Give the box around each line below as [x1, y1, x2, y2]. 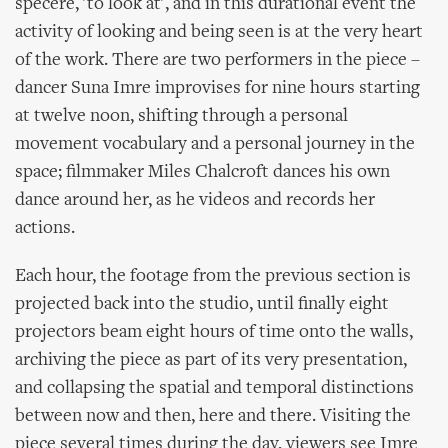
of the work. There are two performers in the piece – [15, 51, 420, 70]
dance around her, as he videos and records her [15, 191, 375, 210]
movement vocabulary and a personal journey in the [15, 135, 415, 154]
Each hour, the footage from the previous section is [15, 267, 411, 286]
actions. [15, 219, 75, 238]
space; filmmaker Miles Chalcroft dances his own [15, 163, 390, 182]
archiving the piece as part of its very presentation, [15, 351, 407, 370]
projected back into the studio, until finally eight [15, 295, 389, 314]
